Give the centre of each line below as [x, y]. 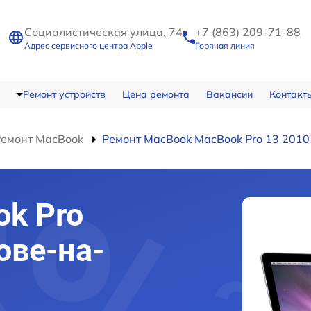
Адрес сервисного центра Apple [88, 45]
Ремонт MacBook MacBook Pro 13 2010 [206, 139]
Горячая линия [225, 45]
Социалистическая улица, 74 [103, 32]
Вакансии [229, 94]
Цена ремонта [155, 94]
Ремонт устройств [64, 94]
